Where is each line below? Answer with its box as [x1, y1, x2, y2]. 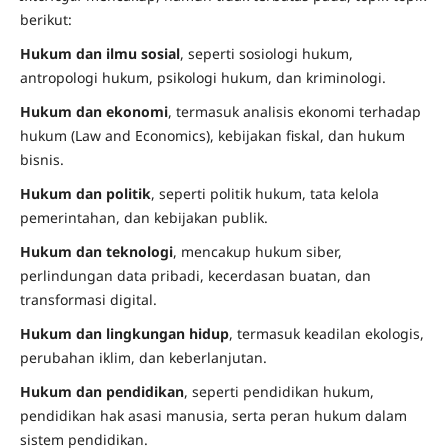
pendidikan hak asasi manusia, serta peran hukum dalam [19, 406, 407, 426]
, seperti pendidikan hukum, [183, 382, 374, 402]
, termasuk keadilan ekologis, [228, 324, 424, 344]
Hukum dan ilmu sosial [19, 44, 180, 64]
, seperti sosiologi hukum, [179, 44, 353, 64]
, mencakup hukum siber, [172, 242, 342, 262]
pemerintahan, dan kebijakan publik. [19, 208, 268, 228]
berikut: [19, 10, 72, 30]
